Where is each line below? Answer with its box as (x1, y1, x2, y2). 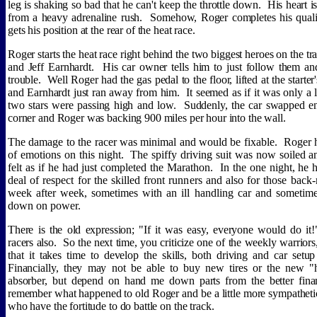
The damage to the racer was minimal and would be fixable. (8, 136, 277, 148)
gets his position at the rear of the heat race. (8, 24, 195, 36)
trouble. (8, 74, 41, 86)
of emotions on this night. (8, 149, 124, 161)
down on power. (8, 200, 81, 212)
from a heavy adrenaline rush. (8, 11, 143, 23)
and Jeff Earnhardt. (8, 61, 94, 73)
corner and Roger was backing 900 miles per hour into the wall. (8, 112, 286, 124)
